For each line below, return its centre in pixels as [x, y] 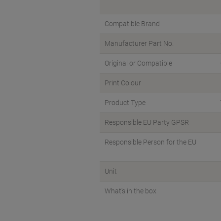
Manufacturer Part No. [139, 43]
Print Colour [123, 83]
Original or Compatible [138, 63]
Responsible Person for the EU [150, 142]
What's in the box [130, 191]
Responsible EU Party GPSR [147, 122]
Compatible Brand [132, 24]
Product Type [125, 103]
